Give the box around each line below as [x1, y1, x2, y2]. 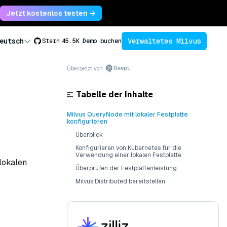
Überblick [75, 131, 103, 139]
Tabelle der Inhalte [76, 89, 153, 100]
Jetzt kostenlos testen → [6, 9, 96, 18]
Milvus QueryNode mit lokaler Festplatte [67, 110, 188, 119]
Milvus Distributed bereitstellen [75, 177, 165, 185]
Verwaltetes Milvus [128, 36, 201, 46]
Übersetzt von [67, 64, 103, 72]
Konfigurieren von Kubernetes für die [75, 144, 181, 152]
